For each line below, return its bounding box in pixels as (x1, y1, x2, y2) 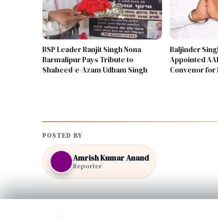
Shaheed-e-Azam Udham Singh (42, 65, 147, 75)
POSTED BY (42, 131, 82, 141)
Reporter (73, 161, 102, 171)
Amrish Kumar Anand (73, 152, 149, 163)
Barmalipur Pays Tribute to (42, 54, 133, 65)
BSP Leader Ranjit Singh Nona (42, 44, 141, 55)
